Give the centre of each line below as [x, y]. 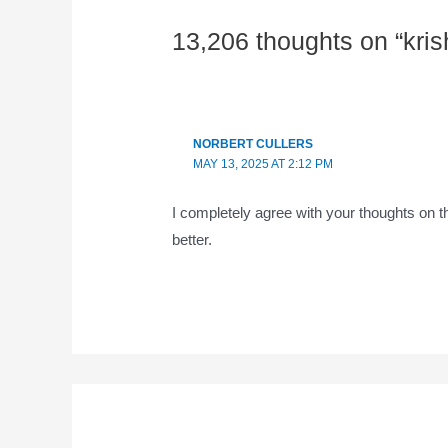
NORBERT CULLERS [252, 143]
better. [192, 239]
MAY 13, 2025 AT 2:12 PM [262, 163]
